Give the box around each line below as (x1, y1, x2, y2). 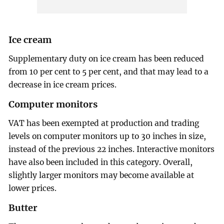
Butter (8, 201, 38, 213)
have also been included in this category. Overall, (8, 157, 193, 167)
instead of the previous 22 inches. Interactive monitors (8, 144, 215, 154)
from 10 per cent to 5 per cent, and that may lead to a (8, 67, 209, 77)
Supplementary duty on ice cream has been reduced (8, 54, 204, 64)
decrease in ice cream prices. (8, 80, 117, 90)
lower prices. (8, 183, 57, 193)
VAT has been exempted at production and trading (8, 118, 199, 128)
